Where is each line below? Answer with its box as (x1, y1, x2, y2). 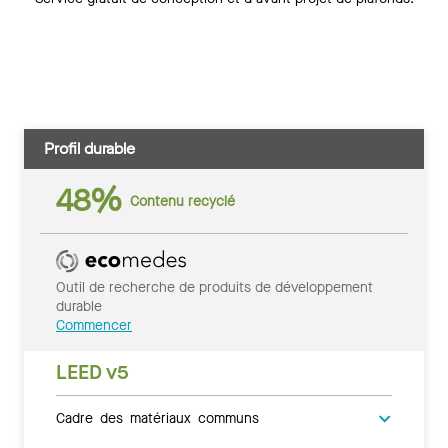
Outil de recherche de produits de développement (56, 278, 373, 298)
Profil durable (44, 138, 135, 160)
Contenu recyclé (130, 191, 235, 211)
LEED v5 (56, 359, 129, 387)
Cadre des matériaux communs (56, 410, 259, 425)
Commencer (56, 316, 132, 336)
